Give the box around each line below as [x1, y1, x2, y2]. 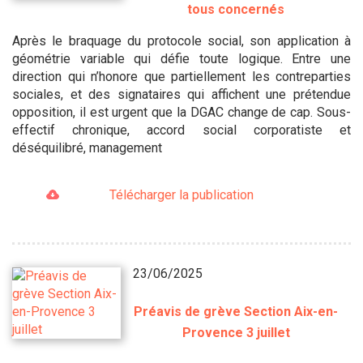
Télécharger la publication [109, 186, 254, 203]
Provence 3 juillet [181, 325, 290, 341]
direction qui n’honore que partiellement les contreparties [12, 68, 351, 84]
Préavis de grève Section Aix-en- [134, 304, 339, 320]
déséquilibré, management [12, 139, 162, 156]
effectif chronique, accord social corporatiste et [12, 122, 351, 138]
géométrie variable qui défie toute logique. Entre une [12, 50, 351, 66]
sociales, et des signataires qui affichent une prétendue [12, 86, 351, 102]
